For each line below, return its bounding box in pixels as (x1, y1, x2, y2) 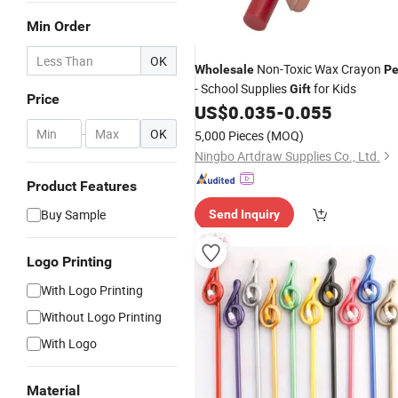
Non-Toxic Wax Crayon (254, 60, 384, 77)
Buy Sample (41, 206, 106, 223)
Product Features (27, 178, 137, 195)
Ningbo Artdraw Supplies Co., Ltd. (195, 147, 380, 164)
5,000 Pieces (195, 127, 264, 144)
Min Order (27, 18, 91, 35)
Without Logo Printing (41, 308, 162, 325)
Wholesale (195, 62, 254, 76)
